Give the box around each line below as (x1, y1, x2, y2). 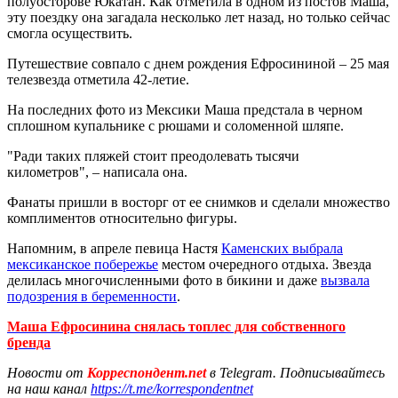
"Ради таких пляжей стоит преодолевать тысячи (7, 147, 299, 163)
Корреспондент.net (84, 364, 210, 380)
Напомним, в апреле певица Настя (7, 240, 221, 256)
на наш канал (7, 380, 91, 396)
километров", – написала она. (7, 163, 187, 179)
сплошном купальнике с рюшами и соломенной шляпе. (7, 117, 344, 133)
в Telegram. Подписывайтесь (210, 364, 385, 380)
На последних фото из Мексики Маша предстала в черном (7, 101, 362, 117)
